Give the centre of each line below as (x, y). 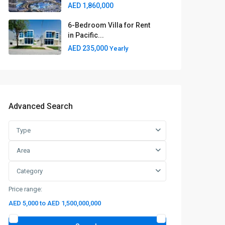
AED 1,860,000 (91, 6)
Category (30, 171)
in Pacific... (86, 35)
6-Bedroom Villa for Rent (109, 25)
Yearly (119, 48)
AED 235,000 (89, 48)
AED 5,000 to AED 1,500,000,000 (55, 203)
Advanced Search (41, 106)
